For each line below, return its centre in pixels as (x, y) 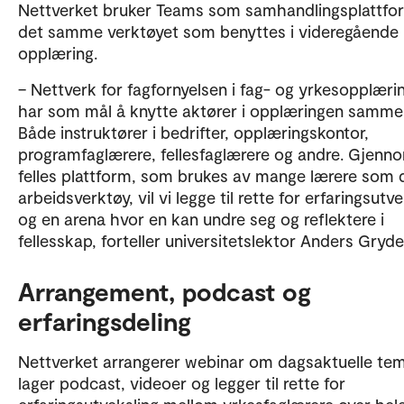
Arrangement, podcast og (165, 291)
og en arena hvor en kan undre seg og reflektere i (201, 218)
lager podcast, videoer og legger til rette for (182, 382)
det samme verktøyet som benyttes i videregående (208, 31)
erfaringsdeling (105, 321)
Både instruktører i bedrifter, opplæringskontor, (193, 132)
